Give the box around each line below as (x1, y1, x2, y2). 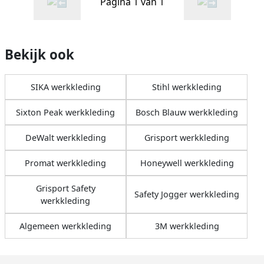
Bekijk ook (5, 45, 74, 64)
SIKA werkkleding (30, 81, 101, 93)
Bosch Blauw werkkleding (136, 106, 238, 118)
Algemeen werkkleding (19, 220, 111, 232)
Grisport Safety (35, 182, 95, 194)
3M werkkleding (154, 220, 219, 232)
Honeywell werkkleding (140, 157, 234, 169)
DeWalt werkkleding (25, 131, 106, 143)
